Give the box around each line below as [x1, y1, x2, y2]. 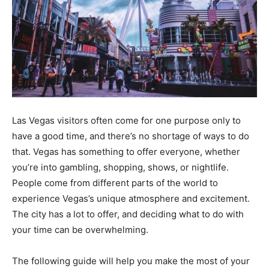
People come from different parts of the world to [12, 177, 218, 189]
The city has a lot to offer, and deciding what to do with [12, 208, 244, 220]
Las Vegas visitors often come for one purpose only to [12, 115, 241, 126]
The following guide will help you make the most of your [12, 255, 250, 267]
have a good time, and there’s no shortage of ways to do [12, 130, 249, 142]
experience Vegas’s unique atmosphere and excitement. [12, 193, 250, 204]
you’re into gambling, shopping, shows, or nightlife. [12, 162, 229, 173]
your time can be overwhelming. [12, 224, 148, 235]
